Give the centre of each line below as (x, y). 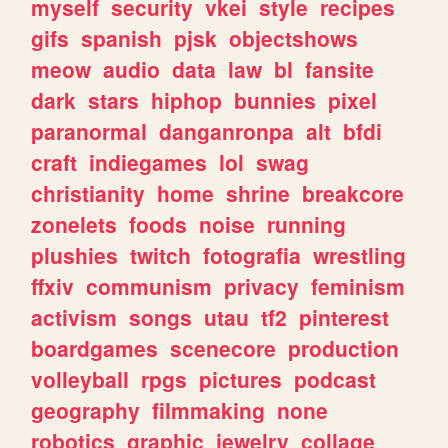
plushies (75, 254)
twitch (161, 254)
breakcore (353, 192)
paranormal (89, 130)
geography (86, 409)
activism (74, 316)
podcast (335, 378)
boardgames (95, 347)
